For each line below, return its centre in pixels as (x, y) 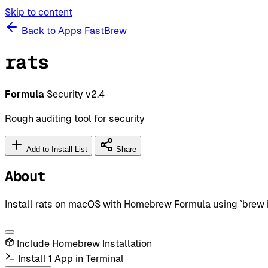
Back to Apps (51, 31)
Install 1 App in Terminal (71, 258)
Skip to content (39, 12)
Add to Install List (56, 149)
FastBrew (106, 31)
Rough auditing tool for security (75, 118)
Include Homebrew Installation (84, 243)
